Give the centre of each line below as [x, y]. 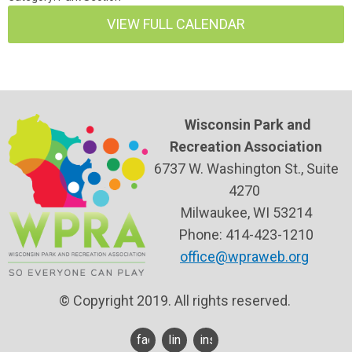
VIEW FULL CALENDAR [176, 24]
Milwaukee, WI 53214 [246, 213]
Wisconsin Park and [247, 125]
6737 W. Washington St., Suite [246, 169]
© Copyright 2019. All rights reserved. [176, 301]
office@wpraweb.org [244, 257]
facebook [163, 340]
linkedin [189, 340]
